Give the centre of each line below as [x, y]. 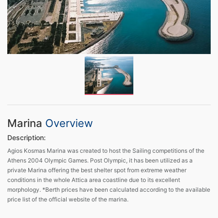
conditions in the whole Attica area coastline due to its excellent [94, 180]
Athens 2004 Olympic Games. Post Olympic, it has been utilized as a [100, 160]
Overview [69, 123]
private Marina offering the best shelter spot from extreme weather [97, 170]
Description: [27, 137]
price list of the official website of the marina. [68, 199]
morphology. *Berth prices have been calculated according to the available [109, 189]
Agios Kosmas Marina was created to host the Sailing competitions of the [106, 150]
